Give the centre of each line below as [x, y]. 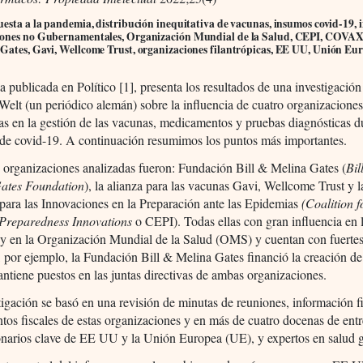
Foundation [55, 185]
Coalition [330, 203]
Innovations [102, 220]
